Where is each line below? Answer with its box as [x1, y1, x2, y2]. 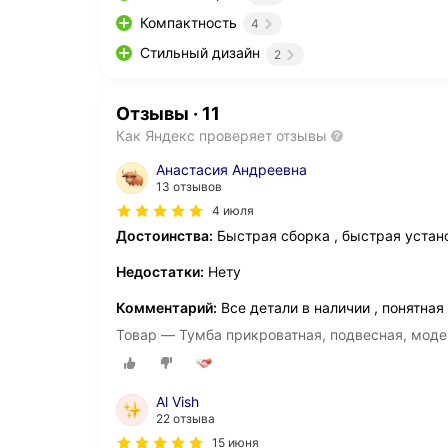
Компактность [140, 14, 237, 32]
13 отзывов [156, 178, 222, 194]
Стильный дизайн [140, 44, 260, 62]
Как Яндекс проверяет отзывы [116, 126, 327, 144]
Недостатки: [116, 262, 204, 280]
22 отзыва [156, 410, 215, 426]
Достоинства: [116, 226, 213, 244]
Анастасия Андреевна [156, 160, 307, 178]
